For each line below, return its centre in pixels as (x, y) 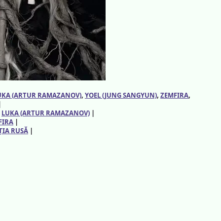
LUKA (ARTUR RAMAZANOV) (46, 113)
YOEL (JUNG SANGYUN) (121, 95)
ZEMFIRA (174, 95)
